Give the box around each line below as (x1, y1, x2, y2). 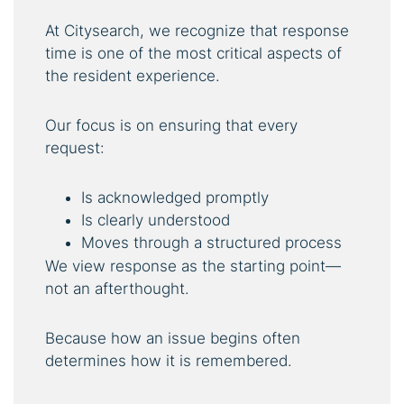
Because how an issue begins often (45, 328, 300, 347)
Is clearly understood (81, 210, 230, 229)
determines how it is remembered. (45, 351, 292, 370)
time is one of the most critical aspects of (45, 43, 342, 62)
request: (45, 138, 105, 157)
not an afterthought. (45, 279, 189, 298)
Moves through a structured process (81, 233, 342, 252)
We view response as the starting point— (45, 256, 341, 275)
